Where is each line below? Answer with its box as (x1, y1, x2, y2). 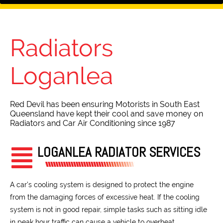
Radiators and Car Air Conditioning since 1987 (10, 118, 175, 128)
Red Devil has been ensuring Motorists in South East (10, 99, 200, 109)
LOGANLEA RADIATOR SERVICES (37, 143, 201, 161)
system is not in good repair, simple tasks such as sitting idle (10, 205, 207, 214)
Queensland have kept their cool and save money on (10, 109, 203, 118)
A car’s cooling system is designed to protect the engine (10, 180, 194, 189)
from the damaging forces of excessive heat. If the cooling (10, 193, 200, 201)
